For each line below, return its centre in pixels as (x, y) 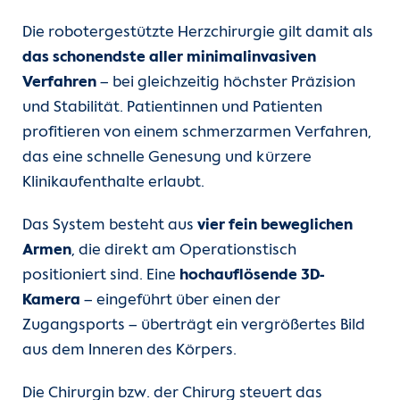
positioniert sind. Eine (101, 276)
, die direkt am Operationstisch (184, 251)
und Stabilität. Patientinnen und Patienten (172, 108)
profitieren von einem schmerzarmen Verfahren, (197, 133)
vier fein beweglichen (275, 226)
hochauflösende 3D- (252, 276)
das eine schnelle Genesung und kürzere (167, 158)
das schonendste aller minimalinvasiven (169, 58)
